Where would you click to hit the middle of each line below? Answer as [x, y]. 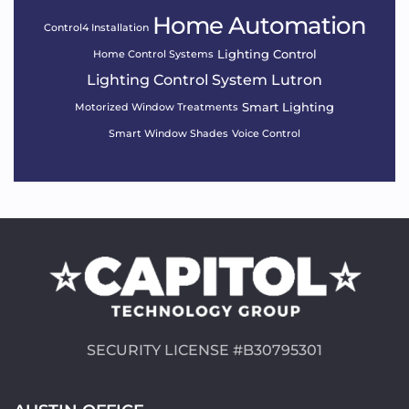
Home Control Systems [153, 54]
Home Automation [259, 25]
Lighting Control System [177, 79]
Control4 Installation [96, 28]
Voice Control [266, 134]
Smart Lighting [288, 106]
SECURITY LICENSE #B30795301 [204, 350]
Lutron [297, 79]
